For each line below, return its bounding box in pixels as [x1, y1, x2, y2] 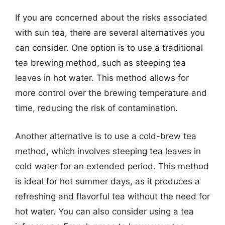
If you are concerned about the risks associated [15, 13, 207, 23]
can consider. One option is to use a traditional [15, 43, 203, 53]
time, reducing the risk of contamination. [15, 103, 178, 113]
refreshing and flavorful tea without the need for [15, 191, 210, 201]
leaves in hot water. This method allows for [15, 73, 189, 83]
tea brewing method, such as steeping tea [15, 58, 186, 68]
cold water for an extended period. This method [15, 161, 209, 171]
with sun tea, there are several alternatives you [15, 28, 205, 38]
